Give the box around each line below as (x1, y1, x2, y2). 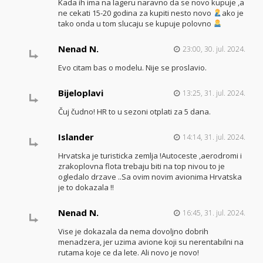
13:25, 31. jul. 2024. (182, 87, 245, 98)
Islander (58, 130, 94, 143)
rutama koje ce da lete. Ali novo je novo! (58, 247, 199, 258)
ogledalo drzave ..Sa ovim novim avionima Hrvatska (58, 171, 242, 182)
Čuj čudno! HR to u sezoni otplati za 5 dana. (58, 106, 211, 117)
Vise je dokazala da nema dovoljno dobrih (58, 225, 208, 237)
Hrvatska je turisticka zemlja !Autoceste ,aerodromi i (58, 150, 242, 161)
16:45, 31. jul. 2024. (182, 207, 245, 218)
